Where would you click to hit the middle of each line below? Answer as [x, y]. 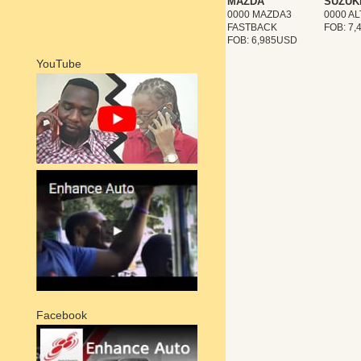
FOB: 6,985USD [262, 40]
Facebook [62, 315]
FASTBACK [252, 27]
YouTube [59, 63]
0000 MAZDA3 [259, 14]
